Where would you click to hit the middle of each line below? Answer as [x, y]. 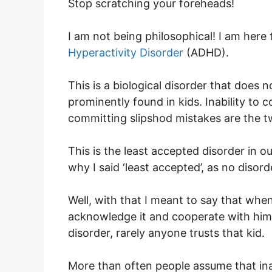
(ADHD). [206, 52]
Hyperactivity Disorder [126, 52]
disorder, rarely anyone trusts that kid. [166, 233]
